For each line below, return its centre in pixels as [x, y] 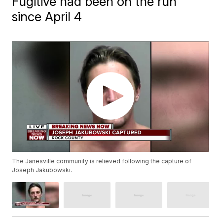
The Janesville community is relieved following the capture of [102, 161]
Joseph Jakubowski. [42, 170]
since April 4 [47, 17]
